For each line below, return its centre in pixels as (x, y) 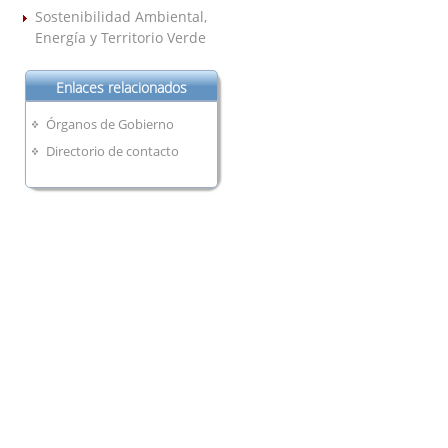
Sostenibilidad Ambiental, (121, 17)
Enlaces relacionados (122, 87)
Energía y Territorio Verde (120, 38)
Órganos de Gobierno (110, 123)
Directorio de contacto (113, 150)
